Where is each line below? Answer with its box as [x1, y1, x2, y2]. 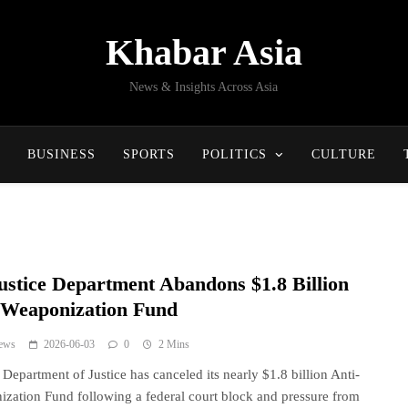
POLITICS [201, 148, 267, 161]
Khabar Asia [105, 32, 302, 73]
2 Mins [158, 338, 190, 351]
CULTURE [311, 148, 376, 161]
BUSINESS [26, 148, 96, 161]
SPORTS [122, 148, 175, 161]
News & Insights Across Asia [129, 80, 279, 94]
